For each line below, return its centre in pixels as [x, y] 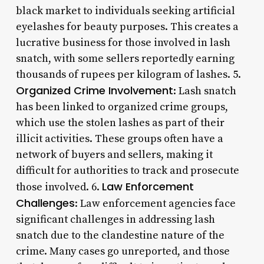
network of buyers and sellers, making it [114, 154]
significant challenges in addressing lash [115, 219]
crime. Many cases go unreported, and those [123, 251]
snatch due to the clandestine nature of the [120, 235]
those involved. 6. [59, 187]
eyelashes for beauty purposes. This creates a [127, 27]
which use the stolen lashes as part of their [120, 123]
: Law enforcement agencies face [155, 203]
